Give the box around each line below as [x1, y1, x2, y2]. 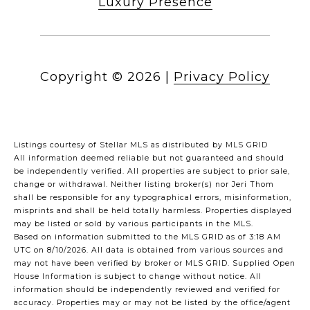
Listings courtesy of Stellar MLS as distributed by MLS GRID [14, 140, 268, 150]
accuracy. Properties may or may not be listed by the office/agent [14, 298, 291, 308]
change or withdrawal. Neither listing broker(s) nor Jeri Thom [14, 180, 274, 190]
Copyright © [40, 69, 123, 85]
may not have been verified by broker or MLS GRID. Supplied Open [14, 259, 295, 268]
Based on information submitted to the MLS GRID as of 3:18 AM [14, 232, 281, 242]
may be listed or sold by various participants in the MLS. [14, 219, 256, 229]
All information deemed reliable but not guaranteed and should [14, 154, 284, 163]
